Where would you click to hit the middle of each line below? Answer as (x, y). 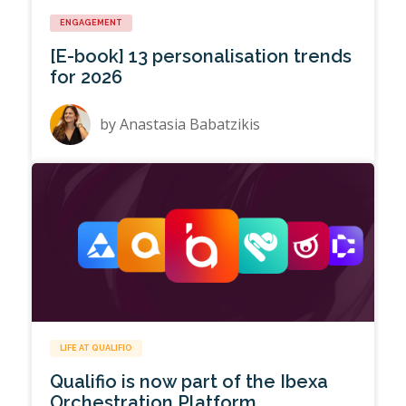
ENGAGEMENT (92, 23)
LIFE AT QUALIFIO (97, 348)
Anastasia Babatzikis (190, 125)
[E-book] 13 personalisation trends (201, 57)
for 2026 (87, 77)
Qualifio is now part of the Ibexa (189, 382)
